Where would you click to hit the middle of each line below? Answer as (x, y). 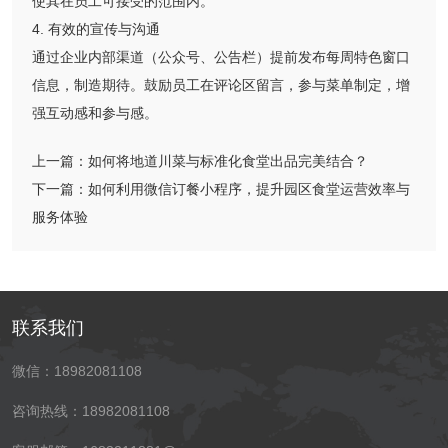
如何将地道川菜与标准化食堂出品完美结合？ (228, 161)
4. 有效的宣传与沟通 (96, 29)
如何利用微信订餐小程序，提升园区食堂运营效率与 (249, 189)
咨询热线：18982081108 (91, 411)
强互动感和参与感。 (95, 113)
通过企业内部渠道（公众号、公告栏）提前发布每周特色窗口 (221, 57)
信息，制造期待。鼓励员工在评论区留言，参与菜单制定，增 (221, 85)
